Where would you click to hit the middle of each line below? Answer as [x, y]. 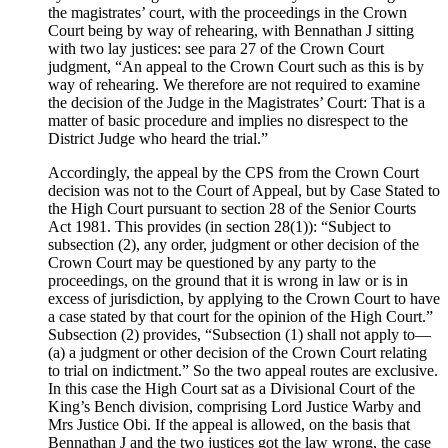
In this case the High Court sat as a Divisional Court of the [231, 389]
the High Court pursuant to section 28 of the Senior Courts [232, 209]
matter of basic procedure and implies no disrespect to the [228, 121]
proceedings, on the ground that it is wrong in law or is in [228, 281]
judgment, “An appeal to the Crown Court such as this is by [236, 67]
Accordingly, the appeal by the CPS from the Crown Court [233, 173]
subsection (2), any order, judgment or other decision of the [233, 245]
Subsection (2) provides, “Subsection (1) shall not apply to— [239, 335]
